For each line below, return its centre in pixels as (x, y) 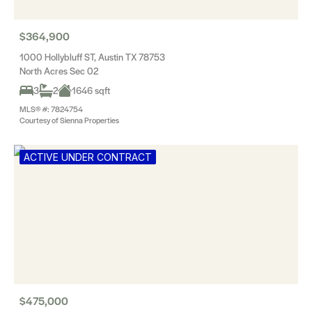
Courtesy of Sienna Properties (69, 120)
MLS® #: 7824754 (51, 109)
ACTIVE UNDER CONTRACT (88, 157)
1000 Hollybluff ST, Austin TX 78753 (92, 57)
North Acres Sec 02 (59, 71)
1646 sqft (91, 90)
